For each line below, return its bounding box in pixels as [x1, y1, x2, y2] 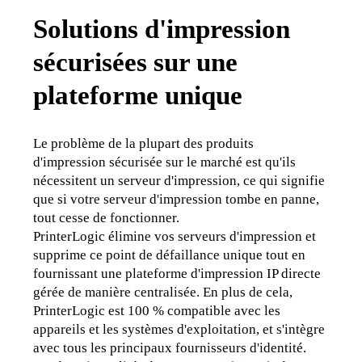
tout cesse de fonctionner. [33, 209, 180, 225]
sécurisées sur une [33, 46, 238, 77]
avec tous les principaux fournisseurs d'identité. [33, 339, 307, 356]
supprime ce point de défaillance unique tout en [33, 246, 306, 263]
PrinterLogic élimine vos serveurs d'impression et [33, 228, 317, 244]
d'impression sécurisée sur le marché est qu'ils [33, 154, 297, 170]
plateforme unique [33, 79, 243, 110]
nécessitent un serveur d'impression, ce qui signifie [33, 172, 326, 188]
